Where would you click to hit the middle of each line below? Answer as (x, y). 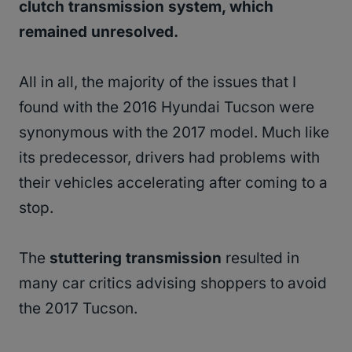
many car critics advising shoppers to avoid (173, 283)
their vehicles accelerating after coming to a (173, 182)
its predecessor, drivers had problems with (169, 157)
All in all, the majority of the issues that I (158, 82)
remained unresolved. (99, 31)
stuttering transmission (136, 258)
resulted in (260, 258)
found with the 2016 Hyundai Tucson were (167, 107)
